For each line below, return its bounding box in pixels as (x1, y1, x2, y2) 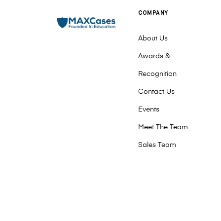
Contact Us (138, 88, 175, 95)
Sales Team (138, 142, 176, 148)
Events (138, 106, 159, 113)
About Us (138, 35, 168, 42)
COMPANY (138, 10, 168, 16)
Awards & (138, 53, 170, 60)
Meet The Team (138, 124, 188, 131)
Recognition (138, 71, 177, 77)
